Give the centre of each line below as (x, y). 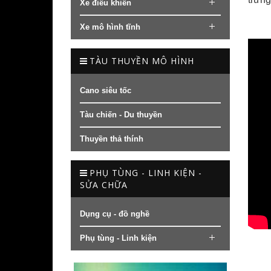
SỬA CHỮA (104, 184)
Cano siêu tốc (106, 90)
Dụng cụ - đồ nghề (115, 214)
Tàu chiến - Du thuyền (121, 114)
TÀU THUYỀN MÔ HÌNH (142, 60)
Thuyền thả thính (112, 139)
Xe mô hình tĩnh (110, 27)
